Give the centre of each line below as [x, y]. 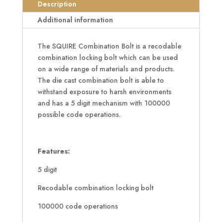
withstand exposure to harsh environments [104, 92]
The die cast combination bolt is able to [101, 81]
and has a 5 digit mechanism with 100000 [104, 103]
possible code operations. [79, 115]
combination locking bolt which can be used [108, 58]
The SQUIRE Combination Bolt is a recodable [109, 46]
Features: [54, 151]
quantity [34, 35]
